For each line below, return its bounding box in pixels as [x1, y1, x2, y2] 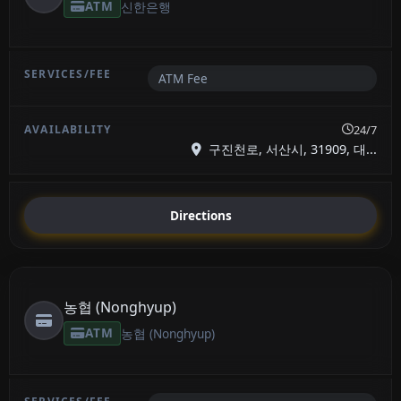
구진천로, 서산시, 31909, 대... [205, 141, 377, 158]
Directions [169, 206, 232, 224]
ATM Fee [158, 70, 208, 88]
